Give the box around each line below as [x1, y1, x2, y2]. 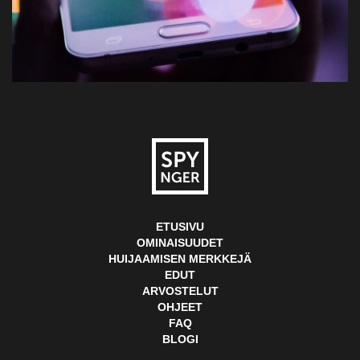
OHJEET [157, 301, 202, 314]
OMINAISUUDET [137, 236, 223, 250]
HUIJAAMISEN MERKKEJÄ [108, 252, 252, 266]
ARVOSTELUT [141, 284, 219, 298]
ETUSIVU [156, 220, 204, 234]
